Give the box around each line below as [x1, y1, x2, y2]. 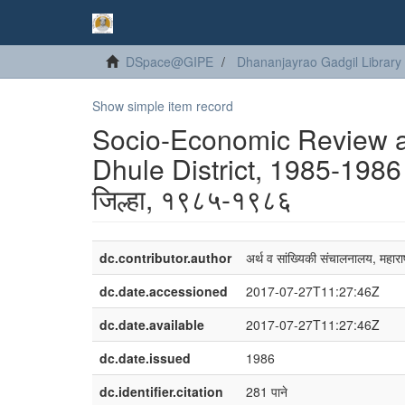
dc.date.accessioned [99, 282, 228, 300]
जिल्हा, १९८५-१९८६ [92, 179, 292, 218]
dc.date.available [99, 316, 204, 334]
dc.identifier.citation [99, 382, 223, 400]
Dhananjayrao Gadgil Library [237, 52, 401, 71]
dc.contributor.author [99, 249, 231, 267]
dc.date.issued [99, 349, 191, 367]
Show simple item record [92, 97, 233, 115]
